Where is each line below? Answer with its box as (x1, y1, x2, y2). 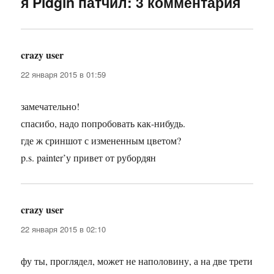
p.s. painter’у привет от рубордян (21, 150, 157, 164)
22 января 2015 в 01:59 (21, 68, 106, 80)
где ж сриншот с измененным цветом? (21, 133, 182, 147)
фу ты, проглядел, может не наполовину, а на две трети (21, 254, 253, 267)
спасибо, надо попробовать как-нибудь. (21, 116, 186, 130)
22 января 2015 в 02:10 (21, 223, 106, 235)
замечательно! (21, 99, 80, 113)
